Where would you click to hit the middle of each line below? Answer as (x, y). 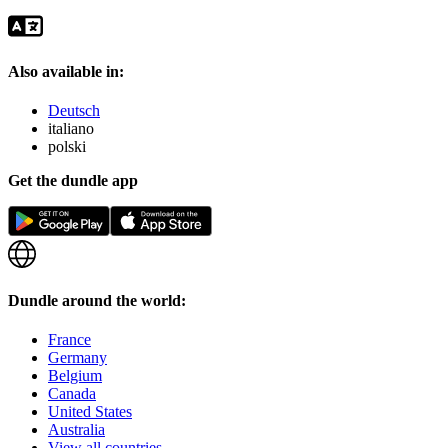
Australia (76, 429)
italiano (71, 129)
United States (90, 411)
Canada (72, 393)
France (69, 339)
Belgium (75, 375)
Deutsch (74, 111)
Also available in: (66, 72)
